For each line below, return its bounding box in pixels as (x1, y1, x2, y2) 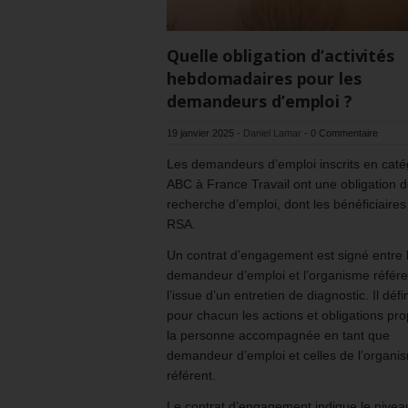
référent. (167, 367, 216, 382)
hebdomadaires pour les (167, 66, 362, 89)
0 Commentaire (311, 127, 378, 138)
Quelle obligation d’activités (167, 44, 395, 66)
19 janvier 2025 (167, 127, 234, 138)
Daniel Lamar (243, 127, 301, 138)
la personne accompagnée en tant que (167, 327, 390, 342)
